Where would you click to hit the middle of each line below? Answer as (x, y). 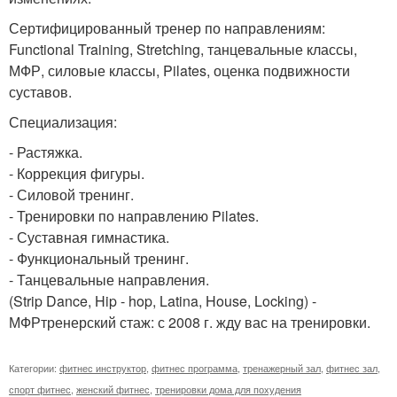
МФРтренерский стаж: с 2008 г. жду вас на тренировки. (190, 322)
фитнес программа (195, 368)
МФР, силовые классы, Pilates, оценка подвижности (179, 70)
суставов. (40, 92)
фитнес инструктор (103, 368)
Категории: (34, 368)
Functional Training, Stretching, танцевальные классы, (183, 49)
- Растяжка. (46, 152)
